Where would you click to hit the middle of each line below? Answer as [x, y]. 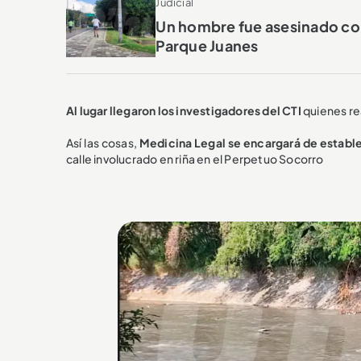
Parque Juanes [207, 46]
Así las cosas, [103, 142]
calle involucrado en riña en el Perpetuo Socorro [195, 158]
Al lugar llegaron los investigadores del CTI [185, 110]
